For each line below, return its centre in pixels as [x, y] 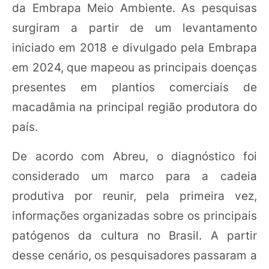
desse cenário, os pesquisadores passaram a [134, 255]
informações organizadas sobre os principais [134, 215]
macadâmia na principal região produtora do [134, 107]
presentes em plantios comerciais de [134, 87]
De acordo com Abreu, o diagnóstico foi [134, 156]
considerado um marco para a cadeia [134, 176]
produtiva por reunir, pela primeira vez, [134, 195]
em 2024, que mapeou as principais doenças [134, 67]
